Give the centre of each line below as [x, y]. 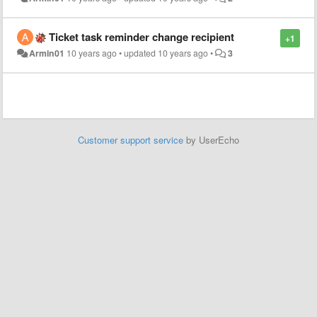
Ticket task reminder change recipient [142, 37]
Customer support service [131, 140]
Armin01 [47, 53]
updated [141, 53]
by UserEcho [211, 140]
